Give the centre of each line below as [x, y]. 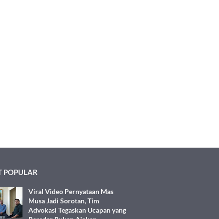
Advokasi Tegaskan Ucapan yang [77, 210]
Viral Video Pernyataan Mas [71, 191]
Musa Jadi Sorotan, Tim [64, 201]
